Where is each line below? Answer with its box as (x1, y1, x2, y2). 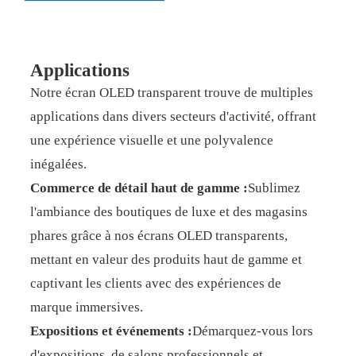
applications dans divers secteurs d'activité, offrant (29, 109, 316, 124)
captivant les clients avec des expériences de (29, 276, 281, 291)
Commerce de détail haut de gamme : (29, 180, 248, 195)
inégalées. (29, 157, 87, 172)
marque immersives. (29, 300, 143, 315)
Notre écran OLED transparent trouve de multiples (29, 85, 313, 100)
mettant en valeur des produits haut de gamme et (29, 252, 302, 267)
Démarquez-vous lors (192, 323, 313, 339)
